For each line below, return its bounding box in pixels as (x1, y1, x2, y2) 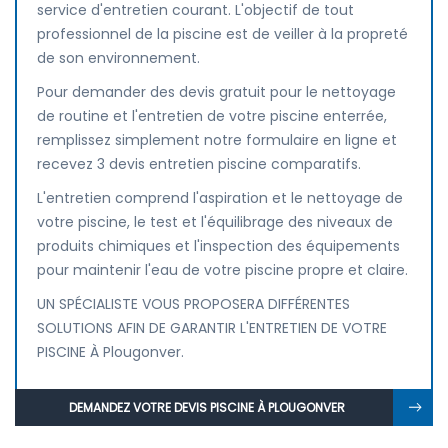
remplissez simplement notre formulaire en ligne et (37, 130, 397, 150)
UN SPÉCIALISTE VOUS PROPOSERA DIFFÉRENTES (37, 294, 350, 314)
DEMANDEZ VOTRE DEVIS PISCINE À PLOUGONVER (68, 399, 345, 416)
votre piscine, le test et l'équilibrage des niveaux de (37, 212, 393, 232)
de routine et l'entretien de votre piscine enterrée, (37, 106, 387, 126)
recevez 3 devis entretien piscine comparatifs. (37, 154, 361, 174)
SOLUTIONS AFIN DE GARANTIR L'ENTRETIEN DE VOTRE (37, 318, 387, 338)
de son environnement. (37, 48, 200, 68)
